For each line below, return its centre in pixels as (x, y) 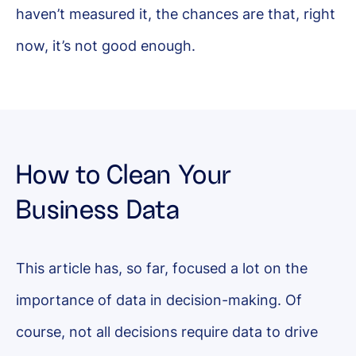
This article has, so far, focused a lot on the (162, 268)
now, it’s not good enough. (106, 45)
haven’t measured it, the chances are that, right (176, 14)
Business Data (98, 209)
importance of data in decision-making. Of (159, 300)
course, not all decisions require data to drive (167, 331)
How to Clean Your (124, 174)
